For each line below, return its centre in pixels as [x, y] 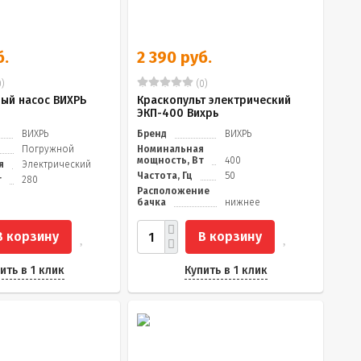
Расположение [173, 191]
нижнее [243, 202]
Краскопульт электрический [214, 100]
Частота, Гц [165, 176]
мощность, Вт [170, 160]
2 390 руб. [174, 57]
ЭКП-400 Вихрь [178, 113]
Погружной [48, 149]
